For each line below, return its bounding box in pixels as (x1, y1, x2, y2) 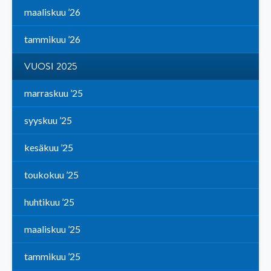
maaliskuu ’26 (24, 6, 80, 18)
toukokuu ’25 (24, 169, 79, 181)
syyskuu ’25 (24, 114, 72, 126)
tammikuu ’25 (24, 250, 80, 263)
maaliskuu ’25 (24, 223, 80, 235)
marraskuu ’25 (24, 87, 83, 99)
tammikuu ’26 (24, 33, 80, 45)
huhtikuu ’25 (24, 196, 74, 208)
